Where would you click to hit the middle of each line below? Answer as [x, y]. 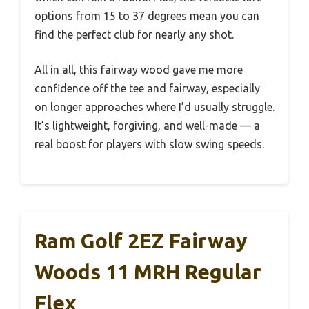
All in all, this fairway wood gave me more [139, 69]
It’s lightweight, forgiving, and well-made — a [147, 125]
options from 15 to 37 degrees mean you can [147, 16]
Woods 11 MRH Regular [148, 271]
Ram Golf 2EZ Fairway [141, 240]
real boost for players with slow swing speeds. [149, 144]
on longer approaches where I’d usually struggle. [154, 107]
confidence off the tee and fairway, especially [147, 88]
